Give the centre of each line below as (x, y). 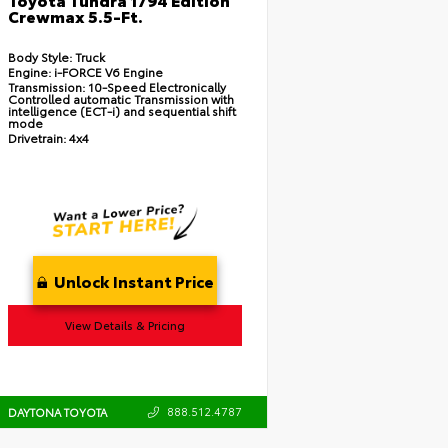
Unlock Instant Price (133, 281)
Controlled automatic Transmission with (120, 99)
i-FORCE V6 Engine (106, 72)
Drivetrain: (36, 138)
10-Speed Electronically (156, 87)
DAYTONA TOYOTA (57, 412)
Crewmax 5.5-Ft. (75, 16)
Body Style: (39, 57)
